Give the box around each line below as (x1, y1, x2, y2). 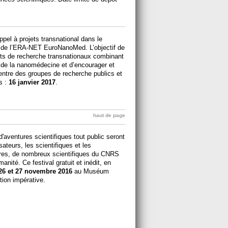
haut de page (93, 112, 125, 118)
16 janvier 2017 (9, 78, 55, 86)
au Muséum (72, 167, 109, 175)
